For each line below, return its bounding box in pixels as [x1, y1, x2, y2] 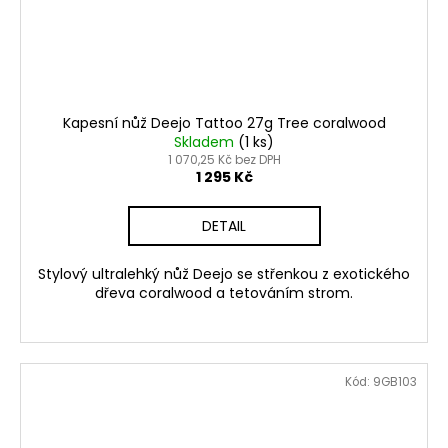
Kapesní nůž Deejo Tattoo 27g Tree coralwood [62, 112, 386, 133]
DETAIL [202, 215, 246, 236]
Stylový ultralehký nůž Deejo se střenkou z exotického [38, 263, 410, 284]
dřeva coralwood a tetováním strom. [95, 282, 353, 303]
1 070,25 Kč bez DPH [167, 150, 281, 168]
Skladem [174, 131, 238, 152]
